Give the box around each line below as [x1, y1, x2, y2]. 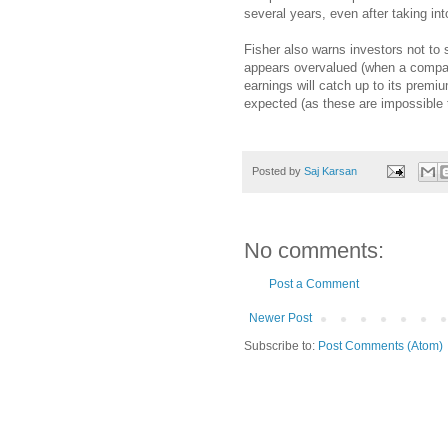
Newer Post [249, 310, 312, 325]
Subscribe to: [244, 338, 318, 353]
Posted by [252, 164, 304, 177]
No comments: [244, 237, 384, 263]
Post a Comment [269, 276, 359, 291]
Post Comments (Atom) [318, 338, 443, 353]
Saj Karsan [304, 164, 357, 177]
